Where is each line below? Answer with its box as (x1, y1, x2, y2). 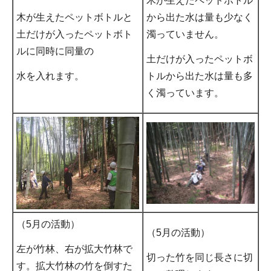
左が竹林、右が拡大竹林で (16, 244, 132, 255)
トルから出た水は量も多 (146, 71, 253, 82)
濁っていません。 (146, 29, 224, 40)
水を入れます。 (16, 71, 84, 82)
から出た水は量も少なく (146, 12, 253, 23)
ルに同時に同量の (16, 46, 94, 57)
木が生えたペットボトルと (16, 12, 132, 23)
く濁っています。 (146, 88, 224, 99)
